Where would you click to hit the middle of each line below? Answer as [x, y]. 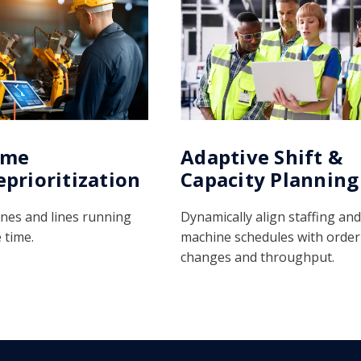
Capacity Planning [270, 179]
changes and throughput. [257, 257]
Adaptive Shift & [261, 156]
